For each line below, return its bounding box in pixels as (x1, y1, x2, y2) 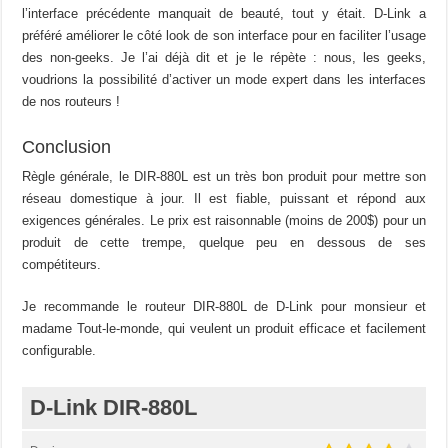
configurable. (22, 343, 97, 359)
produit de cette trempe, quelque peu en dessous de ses (22, 235, 426, 251)
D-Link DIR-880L (30, 395, 198, 421)
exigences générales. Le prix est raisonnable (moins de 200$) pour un (22, 213, 426, 229)
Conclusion (22, 137, 112, 158)
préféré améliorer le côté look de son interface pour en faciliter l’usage (22, 28, 426, 44)
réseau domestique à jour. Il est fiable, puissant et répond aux (22, 191, 426, 207)
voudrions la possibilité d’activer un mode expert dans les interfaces (22, 72, 426, 88)
